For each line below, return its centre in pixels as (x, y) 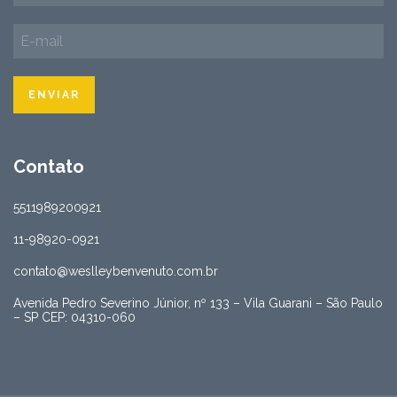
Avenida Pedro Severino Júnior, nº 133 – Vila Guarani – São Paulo (198, 304)
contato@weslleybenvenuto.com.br (116, 272)
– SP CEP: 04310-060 (74, 318)
